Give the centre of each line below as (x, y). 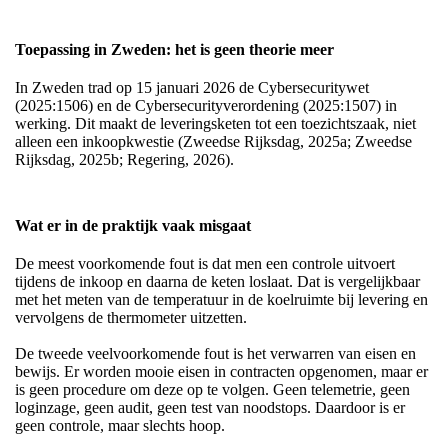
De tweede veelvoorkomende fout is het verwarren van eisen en (215, 354)
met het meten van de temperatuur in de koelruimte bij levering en (221, 300)
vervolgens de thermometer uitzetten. (131, 318)
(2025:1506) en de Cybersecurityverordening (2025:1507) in (206, 106)
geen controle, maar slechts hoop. (120, 426)
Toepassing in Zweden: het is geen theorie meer (174, 50)
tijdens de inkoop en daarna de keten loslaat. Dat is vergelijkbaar (217, 282)
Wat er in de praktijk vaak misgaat (133, 226)
